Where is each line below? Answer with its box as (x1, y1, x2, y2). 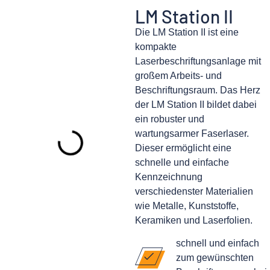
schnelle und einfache (135, 157, 229, 168)
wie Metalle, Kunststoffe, (135, 201, 239, 211)
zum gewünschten (175, 253, 254, 263)
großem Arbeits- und (135, 71, 222, 81)
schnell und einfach (175, 238, 259, 249)
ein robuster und (135, 114, 204, 124)
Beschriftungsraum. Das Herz (135, 85, 260, 95)
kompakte (135, 42, 177, 52)
